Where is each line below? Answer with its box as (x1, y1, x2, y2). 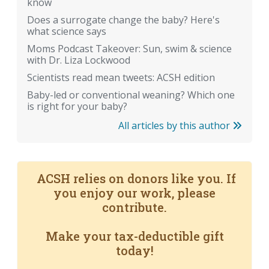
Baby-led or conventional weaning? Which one (27, 88, 235, 102)
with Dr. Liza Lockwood (27, 53, 130, 67)
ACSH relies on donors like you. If (33, 171, 236, 187)
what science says (27, 25, 106, 38)
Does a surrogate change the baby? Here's (27, 13, 220, 27)
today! (115, 243, 154, 259)
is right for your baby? (27, 100, 127, 113)
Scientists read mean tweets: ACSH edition (27, 71, 215, 85)
